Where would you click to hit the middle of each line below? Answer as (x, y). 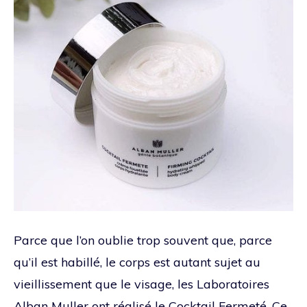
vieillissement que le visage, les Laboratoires (142, 284)
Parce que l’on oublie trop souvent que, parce (143, 240)
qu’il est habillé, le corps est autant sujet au (137, 262)
